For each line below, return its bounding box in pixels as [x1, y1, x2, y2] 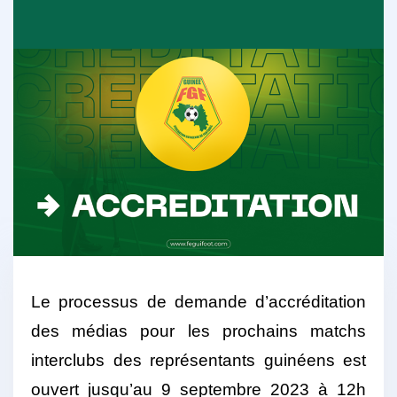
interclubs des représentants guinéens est [31, 351, 366, 370]
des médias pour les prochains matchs [31, 322, 366, 341]
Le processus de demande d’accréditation [31, 292, 366, 312]
